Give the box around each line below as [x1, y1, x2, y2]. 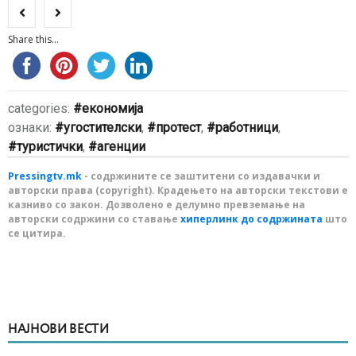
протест [156, 120, 201, 135]
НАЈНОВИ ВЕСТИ [8, 323, 110, 336]
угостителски [64, 120, 141, 135]
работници [215, 120, 278, 135]
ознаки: [8, 120, 55, 135]
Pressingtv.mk [8, 169, 82, 183]
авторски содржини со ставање [8, 212, 180, 226]
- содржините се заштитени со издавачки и [82, 169, 320, 183]
